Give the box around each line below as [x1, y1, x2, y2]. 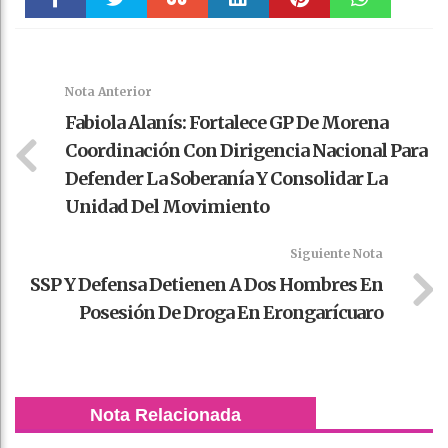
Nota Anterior [65, 84, 152, 100]
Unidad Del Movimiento [65, 195, 269, 219]
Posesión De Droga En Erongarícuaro [79, 301, 383, 325]
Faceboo [29, 32, 82, 50]
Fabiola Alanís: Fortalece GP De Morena [65, 111, 388, 135]
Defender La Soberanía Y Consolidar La [65, 167, 387, 191]
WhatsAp [332, 32, 389, 50]
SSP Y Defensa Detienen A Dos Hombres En [30, 273, 383, 297]
